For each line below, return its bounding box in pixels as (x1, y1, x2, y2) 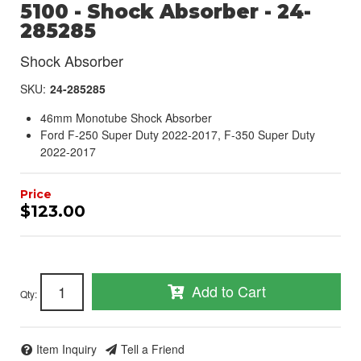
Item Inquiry (36, 341, 97, 358)
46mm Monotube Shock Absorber (40, 109, 212, 126)
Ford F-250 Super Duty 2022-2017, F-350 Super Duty (40, 126, 315, 143)
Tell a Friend (121, 341, 185, 358)
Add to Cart (191, 280, 266, 301)
